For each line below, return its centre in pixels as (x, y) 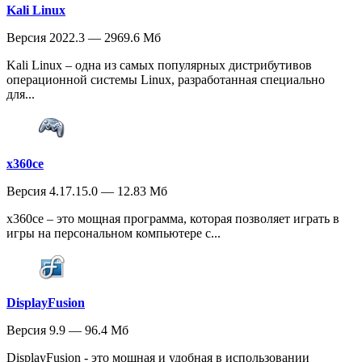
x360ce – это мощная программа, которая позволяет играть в (173, 219)
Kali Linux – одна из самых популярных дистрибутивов (159, 65)
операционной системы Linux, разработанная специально (166, 80)
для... (21, 95)
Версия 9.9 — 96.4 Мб (67, 330)
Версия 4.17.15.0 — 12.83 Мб (87, 192)
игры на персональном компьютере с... (114, 234)
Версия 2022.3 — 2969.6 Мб (84, 38)
